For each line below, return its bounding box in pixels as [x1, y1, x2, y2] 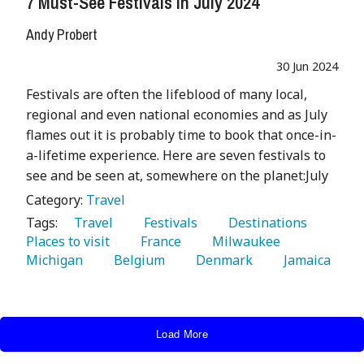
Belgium [104, 250, 168, 269]
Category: [26, 190, 86, 209]
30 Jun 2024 [276, 58, 338, 74]
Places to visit [26, 232, 113, 250]
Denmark [186, 250, 256, 269]
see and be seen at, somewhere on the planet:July [26, 166, 328, 184]
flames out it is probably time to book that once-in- [26, 125, 336, 144]
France [131, 232, 184, 250]
